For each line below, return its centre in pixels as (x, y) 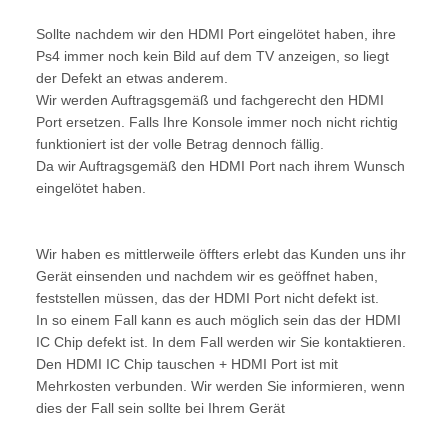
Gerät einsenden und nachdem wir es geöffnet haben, (207, 275)
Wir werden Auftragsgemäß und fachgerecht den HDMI (210, 99)
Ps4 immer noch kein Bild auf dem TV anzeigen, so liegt (212, 55)
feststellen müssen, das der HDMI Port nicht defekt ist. (207, 297)
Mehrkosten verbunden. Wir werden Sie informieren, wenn (220, 385)
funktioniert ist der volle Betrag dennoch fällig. (180, 143)
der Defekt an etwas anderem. (132, 77)
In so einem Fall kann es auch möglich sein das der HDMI (218, 319)
